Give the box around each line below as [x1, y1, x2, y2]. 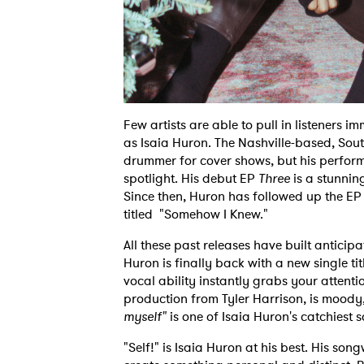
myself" [123, 307, 170, 326]
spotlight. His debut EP [123, 169, 258, 188]
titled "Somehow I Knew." [123, 205, 275, 223]
